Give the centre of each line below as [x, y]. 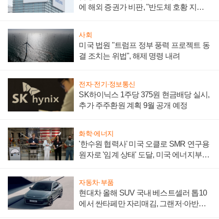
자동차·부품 [96, 183]
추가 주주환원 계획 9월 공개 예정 [133, 105]
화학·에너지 [96, 133]
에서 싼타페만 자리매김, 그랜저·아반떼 [142, 204]
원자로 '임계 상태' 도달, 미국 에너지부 [140, 154]
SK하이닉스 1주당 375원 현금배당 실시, [144, 94]
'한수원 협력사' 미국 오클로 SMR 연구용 [144, 144]
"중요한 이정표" [105, 165]
